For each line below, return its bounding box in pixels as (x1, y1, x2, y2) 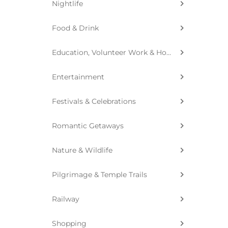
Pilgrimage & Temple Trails (52, 169, 147, 179)
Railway (52, 194, 79, 204)
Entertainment (52, 72, 104, 81)
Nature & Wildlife (52, 145, 112, 155)
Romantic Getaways (52, 121, 124, 130)
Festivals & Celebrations (52, 96, 136, 106)
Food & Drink (52, 23, 99, 33)
